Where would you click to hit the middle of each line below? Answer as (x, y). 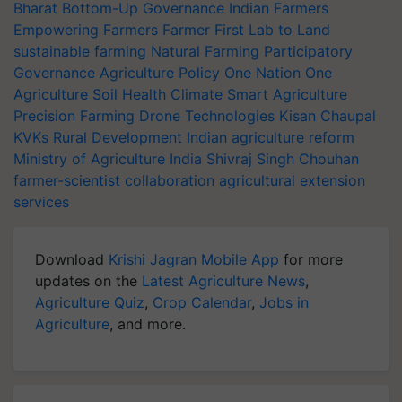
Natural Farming (205, 51)
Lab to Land (289, 30)
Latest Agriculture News (223, 281)
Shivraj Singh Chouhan (283, 159)
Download (72, 259)
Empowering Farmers (86, 30)
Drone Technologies (207, 116)
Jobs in (284, 302)
